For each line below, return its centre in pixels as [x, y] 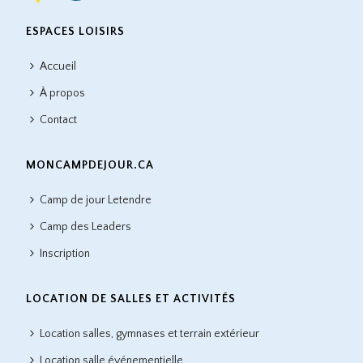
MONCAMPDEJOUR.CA [90, 165]
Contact [59, 120]
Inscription [65, 253]
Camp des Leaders [86, 226]
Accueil [58, 66]
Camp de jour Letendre [96, 200]
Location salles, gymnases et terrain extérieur [150, 333]
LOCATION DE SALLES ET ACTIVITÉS [131, 299]
